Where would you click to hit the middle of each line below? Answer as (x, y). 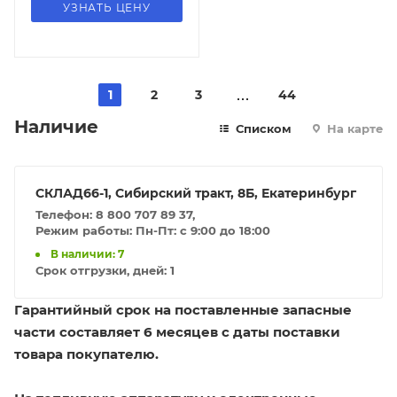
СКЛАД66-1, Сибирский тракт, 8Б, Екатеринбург (196, 193)
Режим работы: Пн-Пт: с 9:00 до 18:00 (153, 230)
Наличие (56, 126)
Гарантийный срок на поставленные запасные (183, 309)
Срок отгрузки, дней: (103, 270)
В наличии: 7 (87, 253)
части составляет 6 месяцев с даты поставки (177, 331)
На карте (353, 128)
